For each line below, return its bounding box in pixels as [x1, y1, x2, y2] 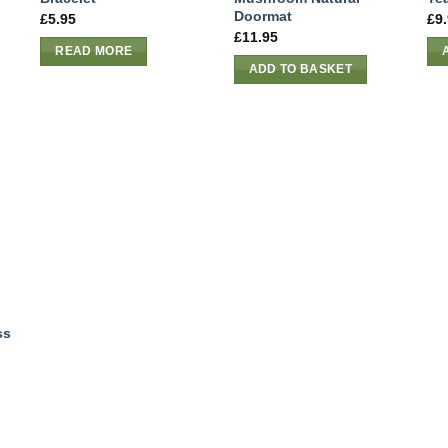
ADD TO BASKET [248, 63, 353, 76]
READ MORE [55, 45, 133, 58]
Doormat [233, 8, 292, 25]
